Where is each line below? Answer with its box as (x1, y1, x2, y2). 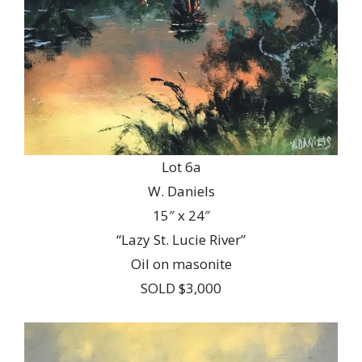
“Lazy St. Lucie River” (116, 229, 246, 249)
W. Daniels (147, 181, 215, 200)
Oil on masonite (130, 254, 232, 273)
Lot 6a (161, 157, 201, 176)
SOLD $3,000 (141, 278, 221, 297)
